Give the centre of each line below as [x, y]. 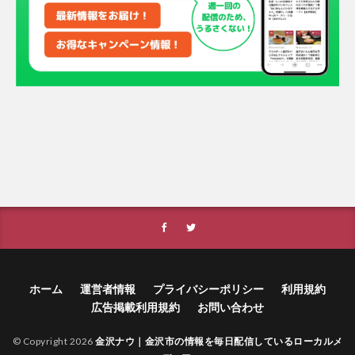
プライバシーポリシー [208, 288]
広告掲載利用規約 [136, 307]
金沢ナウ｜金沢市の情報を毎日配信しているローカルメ [219, 341]
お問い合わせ [231, 307]
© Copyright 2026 [53, 341]
